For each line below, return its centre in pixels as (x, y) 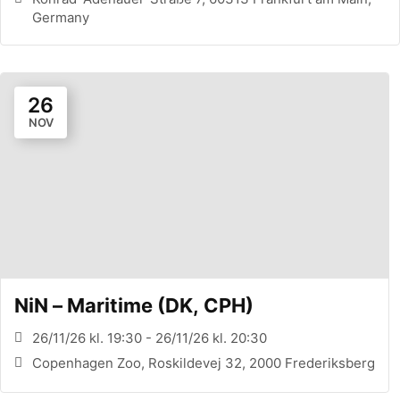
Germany (61, 17)
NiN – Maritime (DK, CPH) (134, 305)
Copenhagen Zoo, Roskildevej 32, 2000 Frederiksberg (204, 362)
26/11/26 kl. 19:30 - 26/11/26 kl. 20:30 (150, 337)
